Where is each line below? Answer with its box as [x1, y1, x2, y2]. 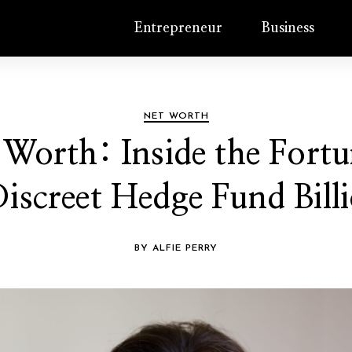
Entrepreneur [134, 21, 223, 35]
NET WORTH [143, 112, 209, 121]
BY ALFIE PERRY [134, 244, 218, 253]
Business [262, 21, 315, 35]
